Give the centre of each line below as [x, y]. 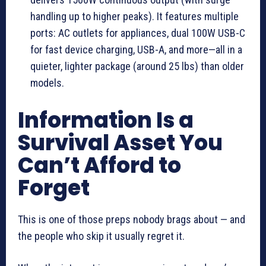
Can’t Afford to [99, 166]
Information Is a [106, 121]
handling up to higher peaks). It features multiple [134, 17]
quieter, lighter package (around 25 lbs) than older [137, 66]
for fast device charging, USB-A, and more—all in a [136, 50]
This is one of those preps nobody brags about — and [132, 220]
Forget [54, 188]
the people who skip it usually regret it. [101, 236]
